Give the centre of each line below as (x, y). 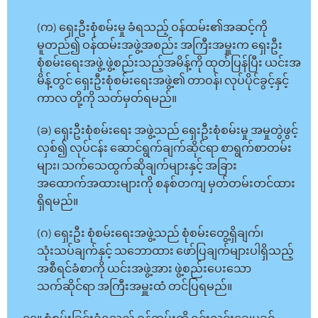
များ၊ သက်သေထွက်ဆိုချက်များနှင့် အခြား (137, 166)
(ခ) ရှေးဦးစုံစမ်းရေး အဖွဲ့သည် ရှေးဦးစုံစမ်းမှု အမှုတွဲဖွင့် (168, 131)
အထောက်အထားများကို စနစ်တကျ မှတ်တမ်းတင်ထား (166, 184)
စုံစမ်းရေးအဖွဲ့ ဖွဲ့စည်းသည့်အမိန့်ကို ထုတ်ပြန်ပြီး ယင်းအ (169, 64)
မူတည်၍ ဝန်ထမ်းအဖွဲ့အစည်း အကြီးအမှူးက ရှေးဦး (160, 46)
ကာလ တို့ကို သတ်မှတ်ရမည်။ (107, 99)
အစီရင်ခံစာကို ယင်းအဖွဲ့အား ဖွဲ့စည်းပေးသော (144, 269)
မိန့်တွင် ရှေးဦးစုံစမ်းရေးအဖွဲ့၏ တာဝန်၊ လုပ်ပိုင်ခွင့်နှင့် (163, 81)
